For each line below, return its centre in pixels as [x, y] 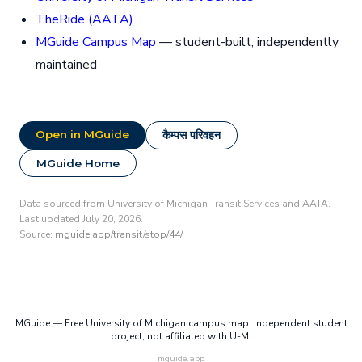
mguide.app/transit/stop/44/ [119, 235]
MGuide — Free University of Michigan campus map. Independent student [181, 324]
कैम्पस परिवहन [192, 135]
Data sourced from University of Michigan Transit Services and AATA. [175, 204]
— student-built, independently [247, 42]
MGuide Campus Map [96, 42]
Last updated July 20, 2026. [81, 219]
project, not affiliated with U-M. [181, 337]
